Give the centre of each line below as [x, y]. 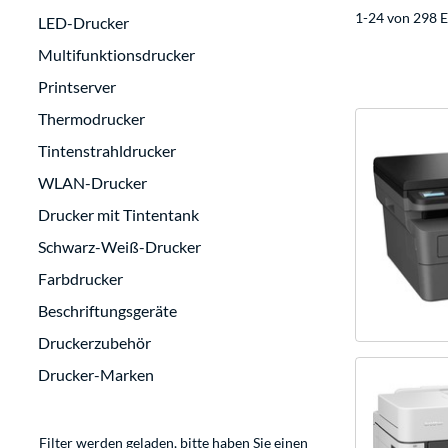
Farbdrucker [80, 279]
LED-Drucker [83, 23]
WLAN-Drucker [92, 183]
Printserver [77, 87]
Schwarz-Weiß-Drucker [119, 247]
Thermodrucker [91, 119]
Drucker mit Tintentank [118, 215]
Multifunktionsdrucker [116, 55]
